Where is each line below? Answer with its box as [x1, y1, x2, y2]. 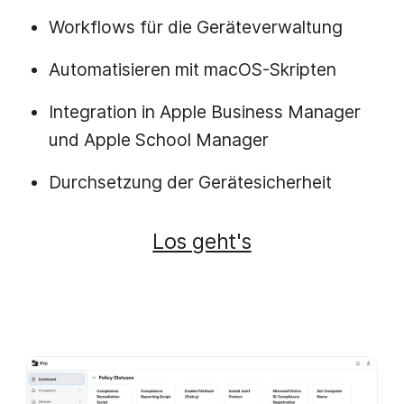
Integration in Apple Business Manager [49, 100, 362, 123]
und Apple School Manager [49, 128, 270, 151]
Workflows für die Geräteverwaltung [49, 15, 344, 38]
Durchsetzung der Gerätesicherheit [49, 170, 333, 193]
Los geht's [152, 227, 252, 254]
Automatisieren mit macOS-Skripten [49, 58, 337, 80]
